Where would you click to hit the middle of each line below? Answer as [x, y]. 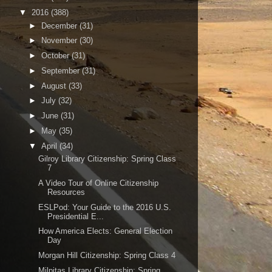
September [61, 70]
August [55, 86]
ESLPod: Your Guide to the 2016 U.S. [105, 207]
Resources [66, 192]
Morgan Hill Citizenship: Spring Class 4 [107, 255]
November [60, 41]
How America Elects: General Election [106, 231]
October [56, 56]
